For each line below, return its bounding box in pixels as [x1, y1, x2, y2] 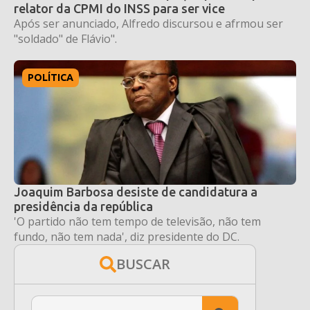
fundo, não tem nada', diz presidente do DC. [14, 228, 239, 244]
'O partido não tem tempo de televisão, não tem [14, 213, 261, 229]
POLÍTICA [28, 71, 73, 83]
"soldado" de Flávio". [14, 30, 117, 46]
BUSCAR [116, 254, 170, 273]
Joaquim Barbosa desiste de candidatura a [14, 184, 257, 199]
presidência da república [14, 199, 153, 213]
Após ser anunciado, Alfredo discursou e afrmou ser [14, 15, 283, 31]
